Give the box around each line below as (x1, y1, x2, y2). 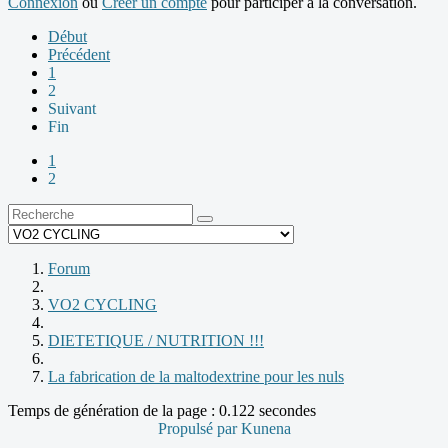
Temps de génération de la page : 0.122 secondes (8, 402, 316, 420)
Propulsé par (157, 420, 241, 438)
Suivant (48, 100, 96, 118)
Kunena (240, 420, 291, 438)
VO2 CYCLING (48, 296, 157, 314)
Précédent (48, 46, 110, 64)
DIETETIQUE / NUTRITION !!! (48, 332, 264, 350)
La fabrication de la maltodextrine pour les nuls (48, 368, 344, 386)
